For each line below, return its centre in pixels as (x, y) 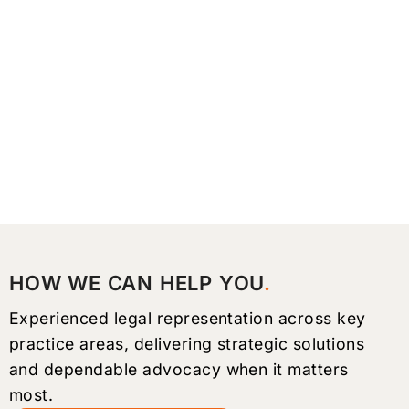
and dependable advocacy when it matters (179, 370)
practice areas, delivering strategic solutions (187, 344)
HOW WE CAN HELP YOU (137, 283)
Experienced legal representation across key (188, 319)
